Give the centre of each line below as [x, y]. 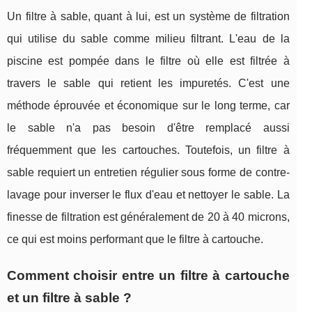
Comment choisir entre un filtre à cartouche [148, 275]
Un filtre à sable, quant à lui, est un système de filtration [148, 16]
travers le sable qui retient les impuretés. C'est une [148, 83]
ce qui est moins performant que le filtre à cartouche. [135, 239]
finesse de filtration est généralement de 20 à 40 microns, [148, 217]
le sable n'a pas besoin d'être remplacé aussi [148, 127]
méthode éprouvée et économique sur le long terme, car [148, 105]
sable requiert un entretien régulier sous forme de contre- [148, 172]
